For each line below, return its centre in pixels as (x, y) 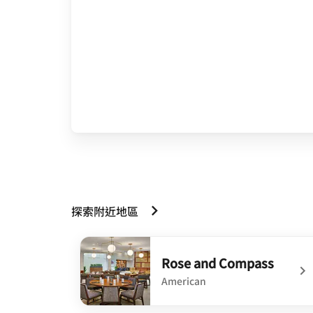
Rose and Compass (218, 262)
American (184, 281)
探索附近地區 (105, 211)
